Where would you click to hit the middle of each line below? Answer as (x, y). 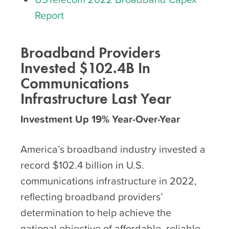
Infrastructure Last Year (96, 98)
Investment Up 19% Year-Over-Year (100, 119)
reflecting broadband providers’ (92, 197)
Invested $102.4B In (85, 68)
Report (49, 15)
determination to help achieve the (96, 212)
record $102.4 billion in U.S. (82, 165)
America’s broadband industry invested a (113, 149)
